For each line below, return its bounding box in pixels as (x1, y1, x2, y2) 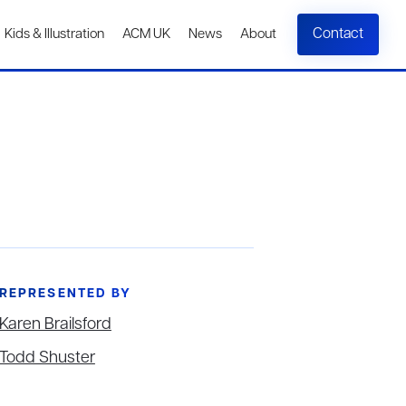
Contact (313, 24, 363, 44)
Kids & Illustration (5, 25, 104, 43)
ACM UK (122, 25, 170, 43)
